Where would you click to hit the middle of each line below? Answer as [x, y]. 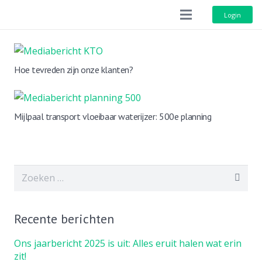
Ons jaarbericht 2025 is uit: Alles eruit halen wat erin [128, 243]
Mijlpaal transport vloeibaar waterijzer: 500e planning [113, 116]
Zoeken [30, 172]
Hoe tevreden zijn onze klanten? [74, 70]
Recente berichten [64, 218]
